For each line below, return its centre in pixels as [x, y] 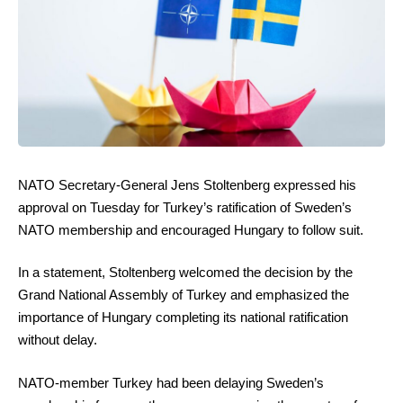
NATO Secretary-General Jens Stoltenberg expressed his [187, 184]
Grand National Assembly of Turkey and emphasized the [184, 295]
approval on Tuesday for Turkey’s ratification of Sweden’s [185, 207]
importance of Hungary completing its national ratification [183, 318]
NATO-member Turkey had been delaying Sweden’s [171, 382]
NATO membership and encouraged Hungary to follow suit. [191, 229]
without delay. [58, 340]
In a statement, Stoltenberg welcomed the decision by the [185, 273]
